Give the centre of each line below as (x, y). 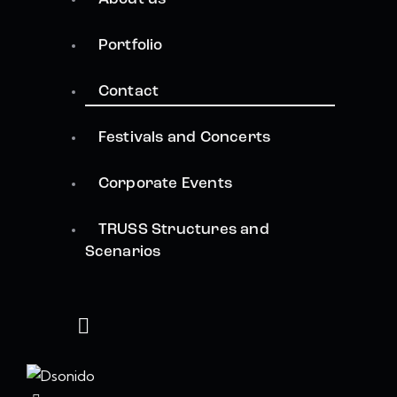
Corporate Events (165, 184)
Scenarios (123, 253)
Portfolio (130, 46)
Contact (128, 92)
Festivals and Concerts (184, 138)
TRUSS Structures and (183, 230)
